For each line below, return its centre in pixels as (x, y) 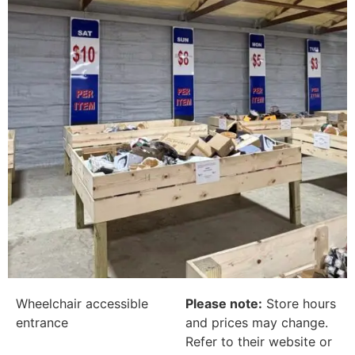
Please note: (224, 304)
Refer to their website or (259, 342)
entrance (42, 323)
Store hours (299, 304)
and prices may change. (257, 323)
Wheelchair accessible (82, 304)
